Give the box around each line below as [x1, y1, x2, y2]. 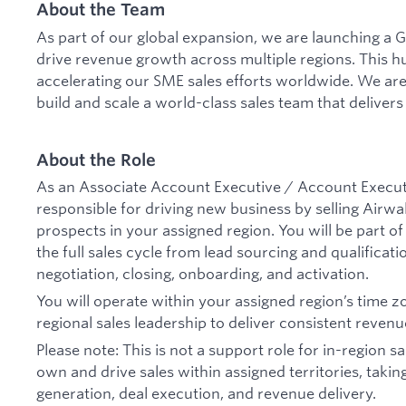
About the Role [36, 149, 156, 169]
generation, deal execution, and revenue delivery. [36, 382, 376, 402]
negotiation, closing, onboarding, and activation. [36, 264, 369, 284]
